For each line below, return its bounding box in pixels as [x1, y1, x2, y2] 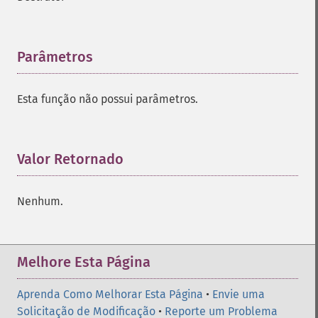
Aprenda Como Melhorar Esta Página [17, 287, 203, 301]
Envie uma [212, 287, 265, 301]
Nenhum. [17, 194, 63, 208]
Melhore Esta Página [17, 253, 150, 270]
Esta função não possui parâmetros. [17, 92, 198, 106]
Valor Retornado [17, 150, 124, 168]
